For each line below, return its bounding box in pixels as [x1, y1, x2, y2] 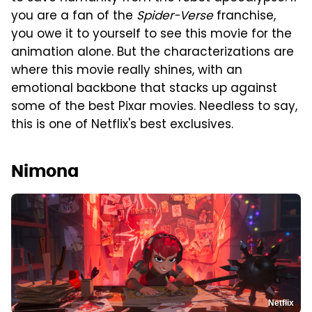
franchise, [213, 6, 276, 26]
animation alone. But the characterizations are [11, 42, 294, 63]
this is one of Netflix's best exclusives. [11, 115, 233, 135]
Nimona [11, 159, 79, 182]
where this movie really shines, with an [11, 61, 242, 81]
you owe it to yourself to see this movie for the [11, 24, 292, 45]
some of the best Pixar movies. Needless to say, [11, 97, 297, 117]
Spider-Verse [136, 6, 213, 26]
